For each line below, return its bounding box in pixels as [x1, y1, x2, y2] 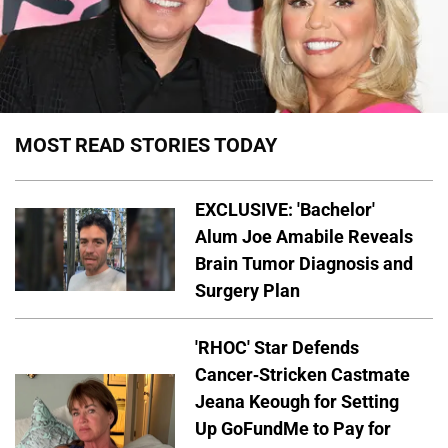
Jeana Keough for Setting [195, 391, 399, 413]
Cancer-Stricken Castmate [195, 364, 410, 386]
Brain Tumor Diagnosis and [195, 252, 413, 274]
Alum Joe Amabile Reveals [195, 225, 413, 247]
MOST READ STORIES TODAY [15, 132, 277, 157]
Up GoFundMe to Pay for [195, 418, 391, 440]
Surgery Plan [195, 279, 300, 301]
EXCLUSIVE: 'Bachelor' [195, 198, 375, 220]
